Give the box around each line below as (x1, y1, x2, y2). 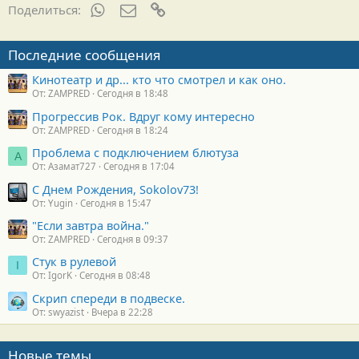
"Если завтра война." (32, 216, 149, 233)
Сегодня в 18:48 (97, 87, 168, 100)
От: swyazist (32, 305, 84, 318)
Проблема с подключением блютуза (32, 144, 239, 161)
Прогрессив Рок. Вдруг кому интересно (32, 107, 255, 124)
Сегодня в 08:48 (79, 269, 151, 282)
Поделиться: (8, 2, 81, 18)
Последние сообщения (8, 46, 161, 64)
